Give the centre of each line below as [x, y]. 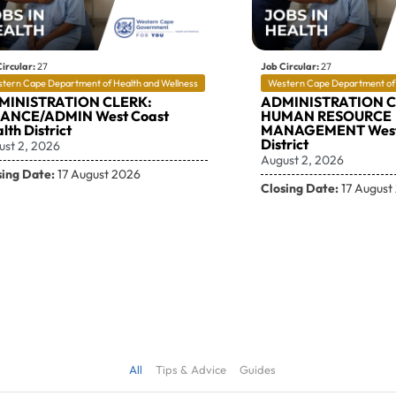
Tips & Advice [191, 369]
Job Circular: [289, 67]
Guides [258, 369]
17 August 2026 [98, 175]
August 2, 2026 [302, 160]
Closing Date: [299, 189]
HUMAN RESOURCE [326, 116]
